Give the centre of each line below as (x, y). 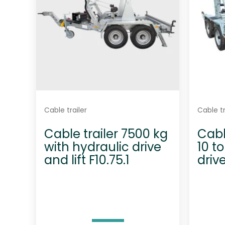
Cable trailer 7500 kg (106, 134)
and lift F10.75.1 (87, 160)
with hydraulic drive (103, 147)
